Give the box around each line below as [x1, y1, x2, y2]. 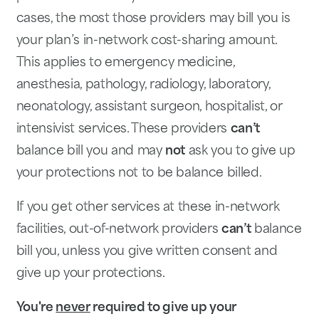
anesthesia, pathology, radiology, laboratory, [16, 78, 271, 91]
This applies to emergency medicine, [16, 56, 235, 69]
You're [16, 302, 56, 315]
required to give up [90, 302, 210, 315]
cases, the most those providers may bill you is [16, 12, 291, 25]
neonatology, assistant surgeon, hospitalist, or [16, 100, 283, 113]
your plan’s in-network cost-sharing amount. [16, 34, 277, 47]
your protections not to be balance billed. [16, 167, 262, 179]
